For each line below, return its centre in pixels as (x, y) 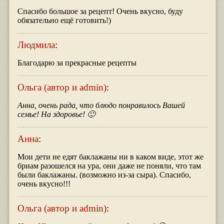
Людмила (36, 45)
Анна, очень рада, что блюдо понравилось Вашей (101, 105)
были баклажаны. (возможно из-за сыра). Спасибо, (104, 175)
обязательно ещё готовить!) (64, 20)
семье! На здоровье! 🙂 (56, 114)
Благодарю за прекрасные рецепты (77, 63)
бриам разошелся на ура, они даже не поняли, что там (109, 166)
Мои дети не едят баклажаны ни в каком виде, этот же (110, 157)
